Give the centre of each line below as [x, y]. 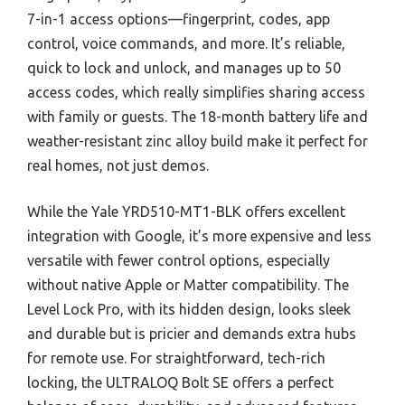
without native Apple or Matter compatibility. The [188, 284]
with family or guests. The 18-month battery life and [198, 116]
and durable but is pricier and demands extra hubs [192, 333]
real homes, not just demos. [118, 165]
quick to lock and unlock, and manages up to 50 [184, 67]
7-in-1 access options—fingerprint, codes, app [179, 19]
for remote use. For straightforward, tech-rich [176, 358]
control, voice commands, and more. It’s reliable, [186, 43]
